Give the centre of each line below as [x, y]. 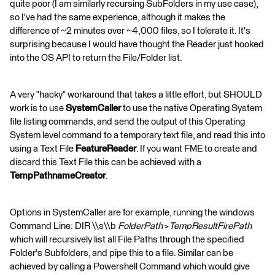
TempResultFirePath [210, 226]
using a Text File [43, 149]
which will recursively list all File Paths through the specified [127, 239]
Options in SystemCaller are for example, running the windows [132, 212]
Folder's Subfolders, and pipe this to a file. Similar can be [122, 253]
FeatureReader [106, 149]
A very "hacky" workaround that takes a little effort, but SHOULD [136, 95]
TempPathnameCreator [58, 176]
